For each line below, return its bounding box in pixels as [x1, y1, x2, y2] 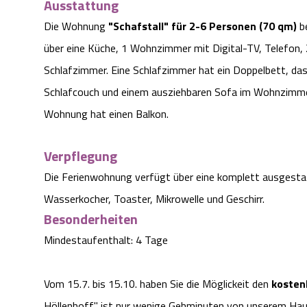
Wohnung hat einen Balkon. [44, 106, 169, 123]
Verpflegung [44, 145, 117, 167]
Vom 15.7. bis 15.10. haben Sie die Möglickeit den [44, 275, 271, 293]
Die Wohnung [44, 18, 108, 35]
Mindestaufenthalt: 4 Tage [44, 232, 168, 249]
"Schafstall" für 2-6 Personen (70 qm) [108, 18, 297, 35]
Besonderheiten [44, 208, 138, 230]
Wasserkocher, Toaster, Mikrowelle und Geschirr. [44, 191, 265, 208]
